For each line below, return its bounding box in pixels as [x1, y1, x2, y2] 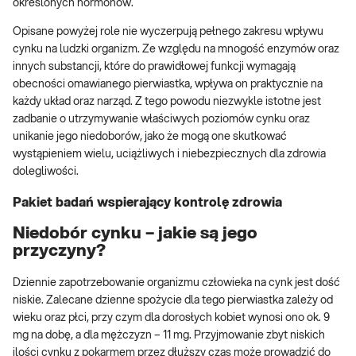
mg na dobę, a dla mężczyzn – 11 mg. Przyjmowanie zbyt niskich [13, 329, 325, 341]
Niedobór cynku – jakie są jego [13, 225, 257, 242]
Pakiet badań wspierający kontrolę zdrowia [13, 195, 282, 209]
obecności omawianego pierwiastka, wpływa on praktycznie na [13, 79, 323, 91]
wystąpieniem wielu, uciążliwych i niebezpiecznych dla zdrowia [13, 149, 326, 161]
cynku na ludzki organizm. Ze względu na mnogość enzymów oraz [13, 44, 339, 56]
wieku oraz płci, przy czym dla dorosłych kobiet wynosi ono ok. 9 [13, 311, 330, 323]
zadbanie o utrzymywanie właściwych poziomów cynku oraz [13, 114, 310, 126]
